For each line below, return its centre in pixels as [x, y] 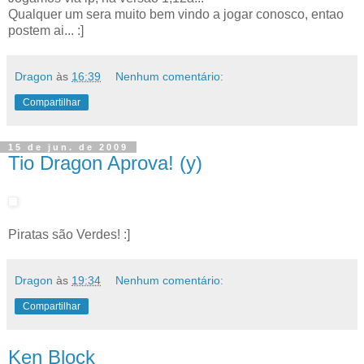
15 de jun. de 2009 [68, 147]
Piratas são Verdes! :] [69, 234]
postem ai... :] [46, 30]
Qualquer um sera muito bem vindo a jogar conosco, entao [176, 14]
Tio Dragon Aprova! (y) [105, 162]
